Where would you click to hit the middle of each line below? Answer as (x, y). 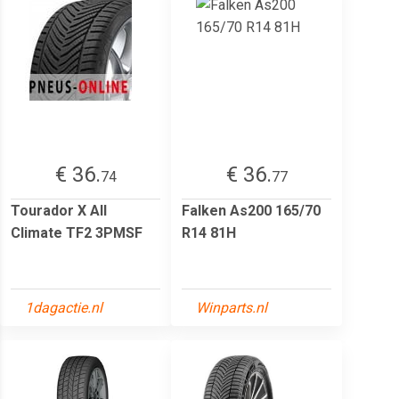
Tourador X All (59, 210)
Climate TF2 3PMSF (77, 232)
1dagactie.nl (64, 307)
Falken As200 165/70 (251, 210)
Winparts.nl (232, 307)
